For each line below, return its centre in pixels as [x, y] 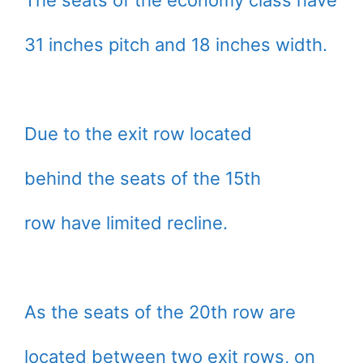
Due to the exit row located [138, 134]
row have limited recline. [126, 223]
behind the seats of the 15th [143, 179]
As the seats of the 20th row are [160, 312]
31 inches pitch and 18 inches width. [176, 45]
